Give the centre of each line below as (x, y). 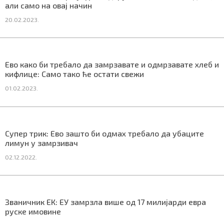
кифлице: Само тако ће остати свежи (74, 74)
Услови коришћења (111, 43)
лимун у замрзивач (41, 142)
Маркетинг (45, 43)
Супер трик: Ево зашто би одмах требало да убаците (104, 133)
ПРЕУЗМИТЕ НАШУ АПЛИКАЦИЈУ (150, 78)
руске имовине (33, 211)
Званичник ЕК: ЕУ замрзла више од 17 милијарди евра (105, 202)
